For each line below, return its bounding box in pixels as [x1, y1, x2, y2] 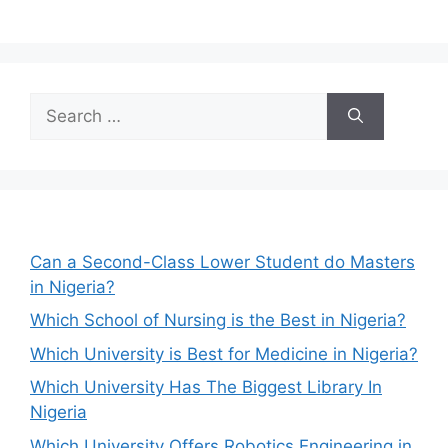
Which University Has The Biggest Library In [30, 377, 382, 397]
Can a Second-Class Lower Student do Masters [30, 251, 415, 272]
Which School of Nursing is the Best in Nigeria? [30, 310, 406, 330]
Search [29, 93, 85, 114]
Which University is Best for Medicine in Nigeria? [30, 343, 418, 364]
